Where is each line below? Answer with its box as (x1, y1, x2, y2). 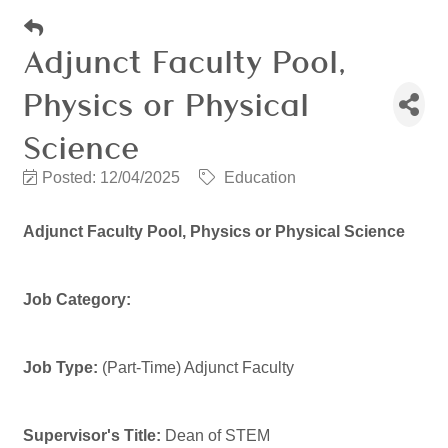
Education (224, 169, 296, 187)
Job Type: (23, 359, 98, 377)
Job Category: (23, 291, 131, 309)
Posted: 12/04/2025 (42, 169, 180, 187)
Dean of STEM (161, 427, 270, 445)
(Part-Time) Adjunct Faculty (98, 359, 294, 377)
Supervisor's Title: (23, 427, 161, 445)
